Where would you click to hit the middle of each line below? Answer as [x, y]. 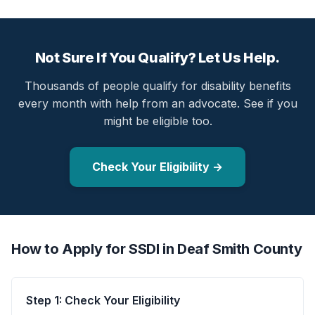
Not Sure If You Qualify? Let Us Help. [157, 57]
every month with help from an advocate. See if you [157, 103]
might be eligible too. [157, 121]
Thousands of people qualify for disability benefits [157, 85]
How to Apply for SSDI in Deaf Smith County [157, 249]
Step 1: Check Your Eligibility [103, 300]
